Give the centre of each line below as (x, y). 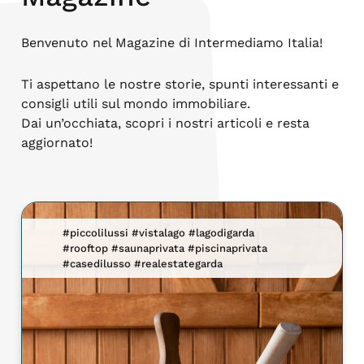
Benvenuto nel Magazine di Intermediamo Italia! (172, 43)
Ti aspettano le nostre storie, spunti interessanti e (180, 84)
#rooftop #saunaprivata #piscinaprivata (165, 248)
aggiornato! (57, 143)
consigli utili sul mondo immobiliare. (136, 104)
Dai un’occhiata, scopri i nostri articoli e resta (166, 123)
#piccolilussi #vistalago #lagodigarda (159, 233)
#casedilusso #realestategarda (143, 264)
